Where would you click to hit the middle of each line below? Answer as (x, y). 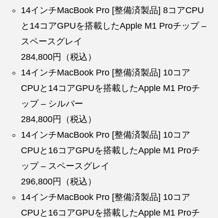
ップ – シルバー (52, 103)
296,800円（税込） (59, 181)
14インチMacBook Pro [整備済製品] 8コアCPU (113, 10)
